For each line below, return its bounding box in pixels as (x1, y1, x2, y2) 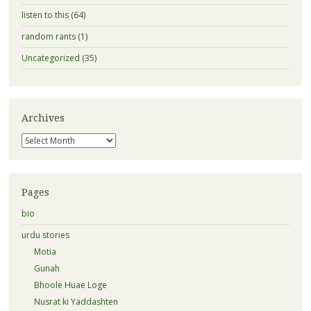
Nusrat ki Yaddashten (33, 296, 118, 308)
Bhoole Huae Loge (33, 279, 107, 292)
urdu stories (21, 229, 69, 242)
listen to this (21, 9, 69, 22)
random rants (21, 31, 76, 43)
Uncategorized (21, 52, 80, 65)
